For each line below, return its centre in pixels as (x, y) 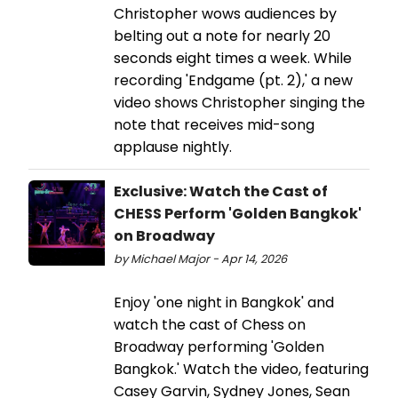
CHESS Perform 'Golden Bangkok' (238, 214)
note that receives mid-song (214, 125)
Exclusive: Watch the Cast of (221, 192)
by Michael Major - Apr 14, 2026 (200, 259)
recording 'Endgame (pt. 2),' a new (233, 81)
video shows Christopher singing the (239, 103)
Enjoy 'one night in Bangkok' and (224, 303)
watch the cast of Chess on (210, 325)
